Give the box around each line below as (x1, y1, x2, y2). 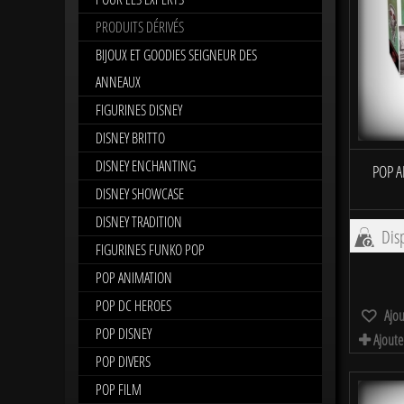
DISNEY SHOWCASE (96, 183, 184, 204)
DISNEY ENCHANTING (96, 155, 196, 176)
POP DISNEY (96, 323, 151, 344)
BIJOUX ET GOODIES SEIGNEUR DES (96, 44, 257, 65)
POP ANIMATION (96, 267, 172, 288)
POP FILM (96, 379, 142, 399)
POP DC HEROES (96, 295, 171, 316)
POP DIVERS (96, 351, 151, 372)
